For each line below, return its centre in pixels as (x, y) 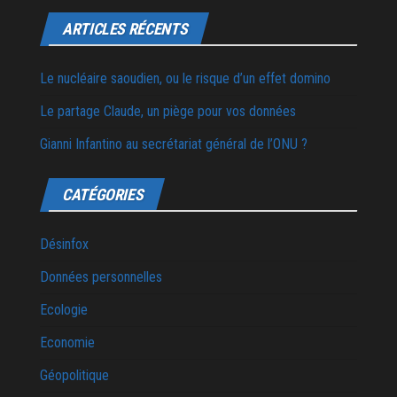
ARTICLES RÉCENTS (125, 29)
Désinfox (64, 245)
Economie (67, 343)
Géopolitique (74, 376)
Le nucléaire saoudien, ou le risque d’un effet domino (185, 79)
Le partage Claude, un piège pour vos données (168, 112)
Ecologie (64, 310)
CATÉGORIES (103, 195)
